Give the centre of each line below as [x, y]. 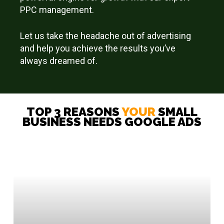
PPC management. [57, 9]
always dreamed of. [59, 60]
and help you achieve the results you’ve [98, 48]
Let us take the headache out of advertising [106, 35]
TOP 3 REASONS [74, 112]
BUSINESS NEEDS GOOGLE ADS [112, 122]
